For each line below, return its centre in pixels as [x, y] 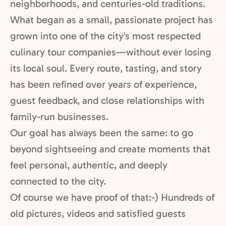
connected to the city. [58, 181]
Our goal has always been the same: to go [102, 133]
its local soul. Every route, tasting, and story [106, 68]
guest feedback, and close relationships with [107, 100]
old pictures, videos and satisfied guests [98, 213]
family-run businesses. [59, 117]
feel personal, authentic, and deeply [89, 165]
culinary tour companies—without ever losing [111, 52]
